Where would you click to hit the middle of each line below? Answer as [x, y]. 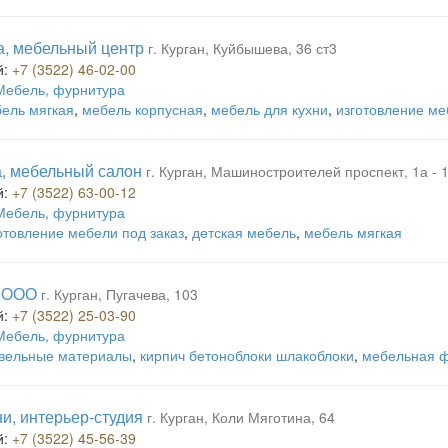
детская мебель [244, 232]
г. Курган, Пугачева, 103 [119, 294]
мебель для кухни [269, 109]
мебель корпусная [142, 109]
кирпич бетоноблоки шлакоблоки [247, 355]
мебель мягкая [353, 232]
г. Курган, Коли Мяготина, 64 [241, 417]
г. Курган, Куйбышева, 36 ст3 [242, 48]
